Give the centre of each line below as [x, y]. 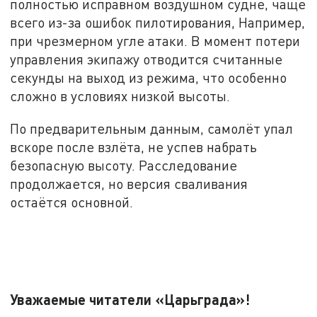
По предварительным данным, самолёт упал [152, 128]
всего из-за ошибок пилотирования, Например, [158, 22]
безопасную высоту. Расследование [124, 165]
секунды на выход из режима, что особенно [149, 77]
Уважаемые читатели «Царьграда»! [130, 299]
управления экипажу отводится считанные [146, 59]
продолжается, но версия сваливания [129, 183]
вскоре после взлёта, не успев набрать [134, 146]
